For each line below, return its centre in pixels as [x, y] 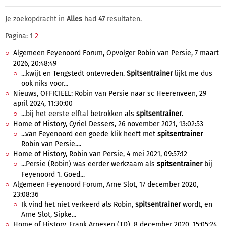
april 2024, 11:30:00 [43, 104]
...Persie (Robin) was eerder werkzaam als [89, 164]
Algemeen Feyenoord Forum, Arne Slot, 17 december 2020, [106, 184]
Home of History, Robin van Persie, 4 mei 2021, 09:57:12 [100, 154]
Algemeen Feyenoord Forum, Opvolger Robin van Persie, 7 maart [116, 53]
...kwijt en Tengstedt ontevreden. [74, 73]
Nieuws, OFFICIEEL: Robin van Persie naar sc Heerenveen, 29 [110, 94]
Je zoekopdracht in [36, 19]
